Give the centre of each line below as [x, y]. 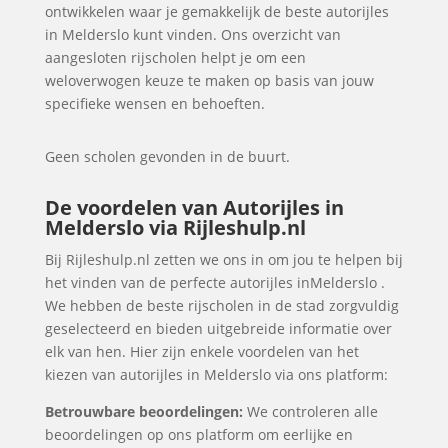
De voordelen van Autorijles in [194, 207]
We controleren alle [310, 411]
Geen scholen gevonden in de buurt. [167, 156]
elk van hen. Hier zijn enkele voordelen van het [201, 351]
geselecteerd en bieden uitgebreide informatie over [218, 328]
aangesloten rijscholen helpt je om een [175, 57]
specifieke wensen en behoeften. [154, 103]
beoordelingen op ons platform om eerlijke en [198, 434]
